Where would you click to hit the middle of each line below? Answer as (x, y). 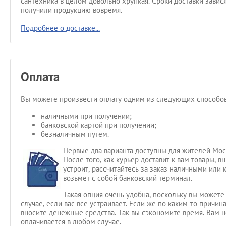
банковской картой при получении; (99, 125)
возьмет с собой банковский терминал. (129, 178)
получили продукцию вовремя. (71, 10)
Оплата (40, 77)
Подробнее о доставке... (60, 28)
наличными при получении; (86, 116)
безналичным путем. (75, 134)
